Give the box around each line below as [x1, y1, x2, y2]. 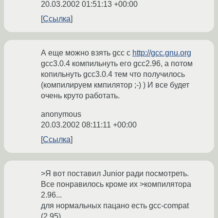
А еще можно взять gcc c [41, 49, 132, 57]
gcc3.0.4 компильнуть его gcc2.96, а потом [41, 59, 193, 68]
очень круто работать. [41, 91, 120, 100]
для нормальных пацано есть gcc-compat [41, 201, 189, 210]
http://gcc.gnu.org [132, 49, 191, 57]
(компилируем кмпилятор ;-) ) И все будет [41, 81, 189, 90]
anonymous [41, 110, 81, 119]
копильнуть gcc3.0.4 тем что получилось [41, 70, 185, 79]
